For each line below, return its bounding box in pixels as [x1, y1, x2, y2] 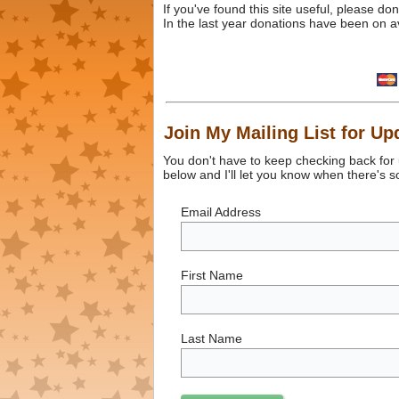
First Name [180, 268, 243, 283]
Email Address [180, 205, 261, 219]
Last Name [180, 331, 242, 346]
